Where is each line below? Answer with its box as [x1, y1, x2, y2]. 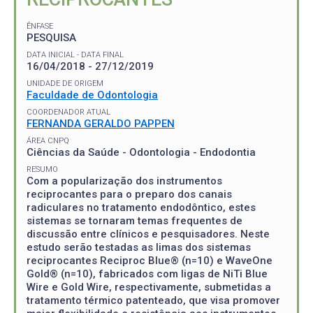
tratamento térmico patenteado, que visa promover [27, 293, 280, 307]
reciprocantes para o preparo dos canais [27, 187, 232, 201]
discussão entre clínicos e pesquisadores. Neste [27, 227, 270, 240]
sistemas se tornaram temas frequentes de [27, 214, 242, 227]
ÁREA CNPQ [27, 136, 69, 145]
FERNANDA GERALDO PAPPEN [27, 117, 175, 130]
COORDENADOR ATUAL [27, 107, 110, 117]
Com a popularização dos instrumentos [27, 174, 222, 187]
